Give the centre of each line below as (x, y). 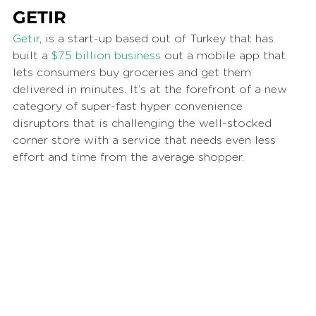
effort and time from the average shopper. (130, 157)
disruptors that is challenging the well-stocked (144, 123)
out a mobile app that (225, 55)
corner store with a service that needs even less (146, 140)
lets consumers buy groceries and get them (134, 72)
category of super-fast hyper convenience (129, 106)
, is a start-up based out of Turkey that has (158, 38)
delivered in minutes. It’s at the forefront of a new (152, 89)
